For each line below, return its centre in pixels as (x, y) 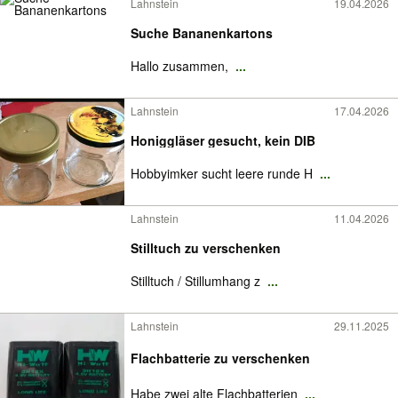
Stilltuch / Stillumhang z (197, 281)
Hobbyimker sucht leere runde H (223, 173)
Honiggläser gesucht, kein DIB (223, 140)
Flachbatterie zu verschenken (220, 358)
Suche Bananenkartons (202, 33)
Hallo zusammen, (181, 66)
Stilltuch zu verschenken (206, 248)
